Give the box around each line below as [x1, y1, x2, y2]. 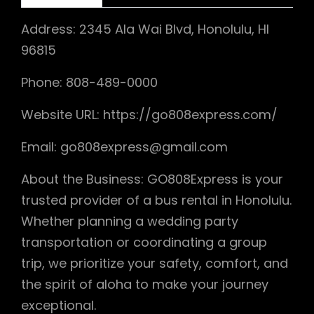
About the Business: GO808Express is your [21, 170, 283, 188]
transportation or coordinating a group [21, 233, 267, 251]
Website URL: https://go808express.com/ [21, 105, 278, 123]
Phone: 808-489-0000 [21, 73, 158, 91]
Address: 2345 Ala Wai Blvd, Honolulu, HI [21, 20, 269, 38]
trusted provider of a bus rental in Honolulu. [21, 191, 292, 209]
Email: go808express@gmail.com [21, 137, 228, 156]
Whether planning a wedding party [21, 212, 238, 230]
